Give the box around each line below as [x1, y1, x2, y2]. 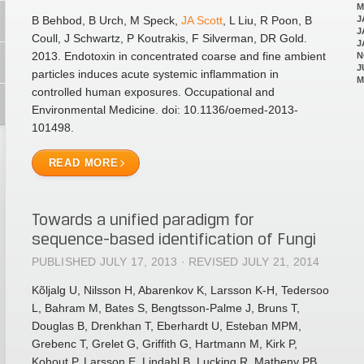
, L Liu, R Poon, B [222, 14, 312, 27]
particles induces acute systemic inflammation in [31, 67, 279, 80]
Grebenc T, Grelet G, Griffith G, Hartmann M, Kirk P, [31, 337, 297, 350]
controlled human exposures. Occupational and [31, 85, 275, 98]
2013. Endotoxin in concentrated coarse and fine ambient [31, 50, 326, 63]
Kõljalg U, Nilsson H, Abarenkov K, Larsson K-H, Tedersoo [31, 284, 329, 297]
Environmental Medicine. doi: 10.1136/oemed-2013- [31, 103, 298, 116]
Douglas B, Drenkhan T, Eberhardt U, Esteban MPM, [31, 319, 301, 332]
